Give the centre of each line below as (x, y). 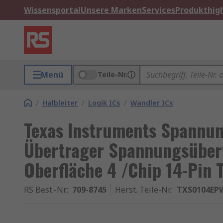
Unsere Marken (111, 10)
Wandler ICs (152, 103)
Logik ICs (104, 103)
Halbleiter (60, 103)
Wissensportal (52, 10)
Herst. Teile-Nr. (143, 190)
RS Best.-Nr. (45, 190)
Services (159, 10)
